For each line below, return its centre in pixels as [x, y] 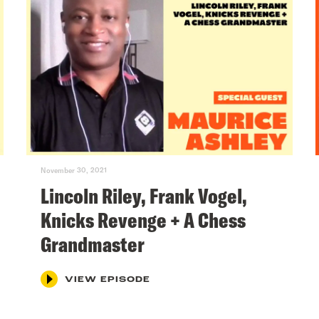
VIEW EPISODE [108, 279]
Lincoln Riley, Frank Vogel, [144, 195]
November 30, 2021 [74, 170]
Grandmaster [93, 244]
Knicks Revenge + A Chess [143, 220]
